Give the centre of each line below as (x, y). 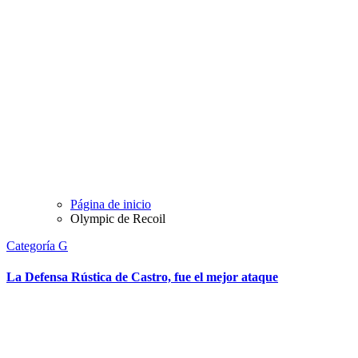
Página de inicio (111, 205)
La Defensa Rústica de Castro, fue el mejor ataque (142, 277)
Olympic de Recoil (118, 219)
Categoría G (37, 246)
